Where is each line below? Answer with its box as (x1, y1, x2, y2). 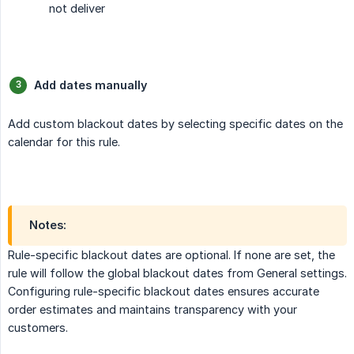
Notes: (29, 217, 66, 232)
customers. (8, 320, 68, 334)
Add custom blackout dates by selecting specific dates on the (8, 116, 343, 130)
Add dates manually (34, 77, 147, 92)
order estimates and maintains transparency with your (8, 302, 297, 316)
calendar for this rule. (8, 134, 120, 149)
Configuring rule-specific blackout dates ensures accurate (8, 284, 319, 298)
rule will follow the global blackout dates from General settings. (8, 265, 347, 280)
